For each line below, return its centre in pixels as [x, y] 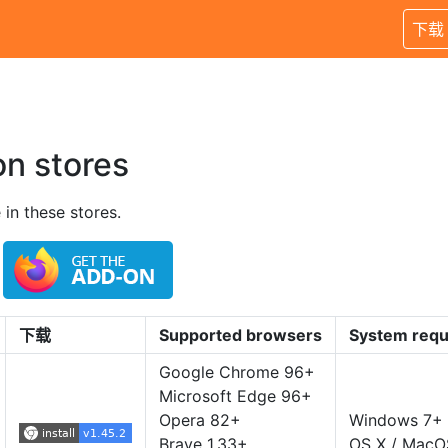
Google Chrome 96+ [237, 371]
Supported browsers [240, 334]
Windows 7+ [396, 419]
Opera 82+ [200, 419]
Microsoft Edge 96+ [235, 395]
